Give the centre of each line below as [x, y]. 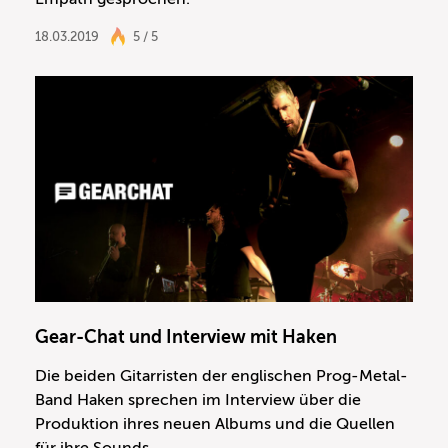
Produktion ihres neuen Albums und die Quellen [215, 424]
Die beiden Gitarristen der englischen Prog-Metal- [221, 376]
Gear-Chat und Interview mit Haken [186, 337]
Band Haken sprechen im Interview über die [198, 400]
